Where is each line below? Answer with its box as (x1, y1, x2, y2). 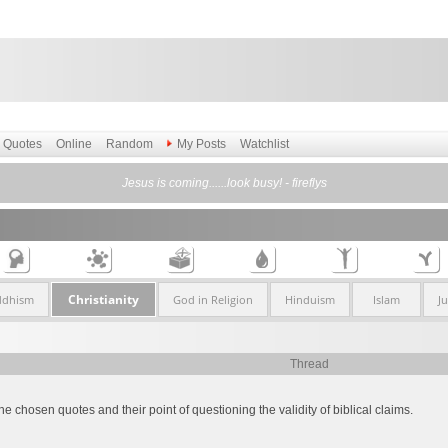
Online (56, 137, 92, 151)
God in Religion (172, 292, 253, 307)
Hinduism (284, 292, 335, 307)
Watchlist (240, 137, 289, 151)
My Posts (177, 137, 226, 151)
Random (106, 137, 153, 151)
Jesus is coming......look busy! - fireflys (121, 176, 327, 190)
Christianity (67, 291, 139, 308)
